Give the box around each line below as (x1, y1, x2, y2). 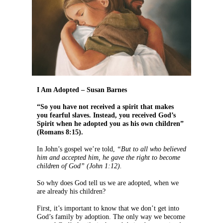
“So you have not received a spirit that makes (37, 103, 174, 111)
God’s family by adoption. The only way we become (37, 213, 185, 221)
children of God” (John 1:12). (37, 162, 122, 170)
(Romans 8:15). (37, 128, 83, 136)
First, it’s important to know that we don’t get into (37, 205, 179, 213)
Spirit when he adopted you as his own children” (37, 120, 184, 128)
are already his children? (37, 188, 106, 196)
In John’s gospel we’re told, (37, 145, 115, 153)
